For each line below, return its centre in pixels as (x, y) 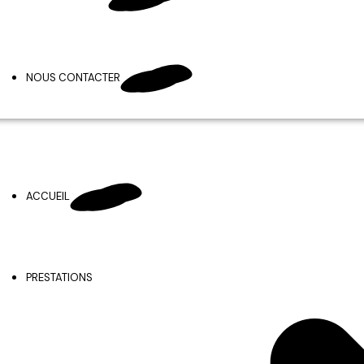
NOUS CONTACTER (73, 78)
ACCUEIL (48, 196)
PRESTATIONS (59, 277)
